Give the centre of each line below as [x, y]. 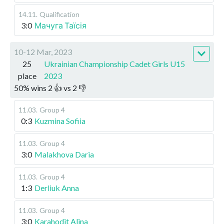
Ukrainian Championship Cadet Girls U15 [115, 63]
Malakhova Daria [64, 154]
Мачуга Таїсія [60, 25]
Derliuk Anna [57, 187]
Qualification [59, 14]
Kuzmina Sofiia [60, 120]
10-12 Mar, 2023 [43, 51]
